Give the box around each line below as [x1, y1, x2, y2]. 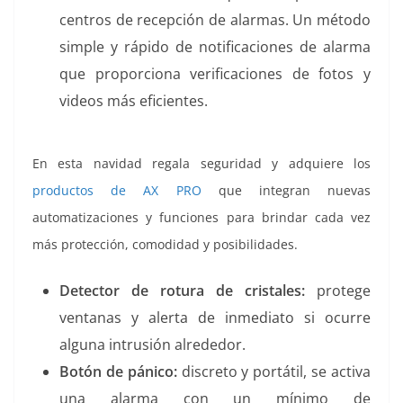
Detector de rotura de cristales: [59, 281, 305, 301]
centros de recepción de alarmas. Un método [59, 10, 371, 31]
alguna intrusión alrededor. [59, 335, 246, 355]
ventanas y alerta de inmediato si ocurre [59, 308, 371, 328]
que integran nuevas [201, 182, 371, 200]
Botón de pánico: [59, 362, 177, 382]
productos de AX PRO [32, 182, 201, 200]
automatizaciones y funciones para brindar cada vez [32, 209, 371, 227]
